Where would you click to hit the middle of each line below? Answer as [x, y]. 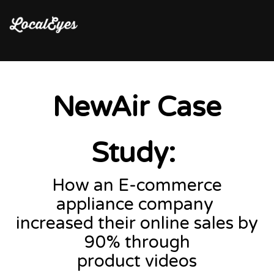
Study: [133, 153]
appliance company [137, 204]
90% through [137, 242]
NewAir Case [137, 107]
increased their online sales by [137, 223]
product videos [137, 261]
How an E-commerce [137, 185]
